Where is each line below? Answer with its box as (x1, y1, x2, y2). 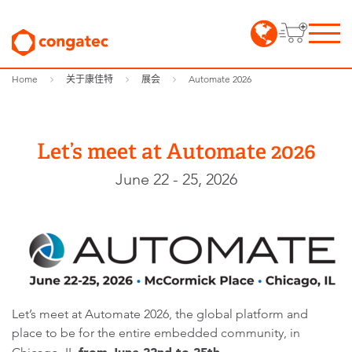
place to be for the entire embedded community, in (12, 325, 300, 340)
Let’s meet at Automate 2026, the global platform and (12, 306, 308, 321)
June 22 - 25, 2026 (115, 170, 237, 189)
